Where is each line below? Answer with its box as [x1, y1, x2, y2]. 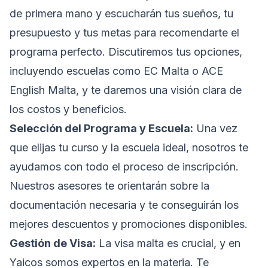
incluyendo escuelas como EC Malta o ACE [10, 65, 223, 78]
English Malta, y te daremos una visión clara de [10, 84, 242, 97]
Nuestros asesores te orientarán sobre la [10, 179, 209, 193]
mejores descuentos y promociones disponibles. [10, 218, 248, 231]
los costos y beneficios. [10, 103, 127, 116]
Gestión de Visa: [10, 237, 96, 250]
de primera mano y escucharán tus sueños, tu [10, 7, 233, 20]
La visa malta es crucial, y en [96, 237, 240, 250]
